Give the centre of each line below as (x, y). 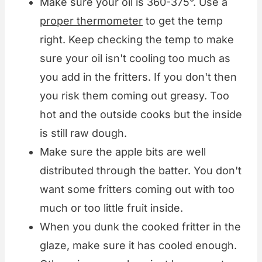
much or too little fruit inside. (111, 208)
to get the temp (183, 21)
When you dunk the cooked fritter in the (140, 227)
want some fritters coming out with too (137, 189)
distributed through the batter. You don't (141, 171)
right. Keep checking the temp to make (137, 40)
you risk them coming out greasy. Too (135, 96)
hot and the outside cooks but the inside (141, 115)
